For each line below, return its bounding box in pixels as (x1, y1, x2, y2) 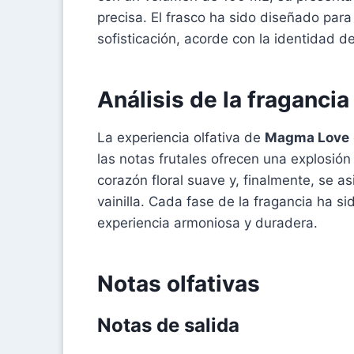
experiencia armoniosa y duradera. (97, 214, 318, 231)
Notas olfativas (97, 269, 260, 297)
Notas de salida (97, 313, 239, 337)
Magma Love (265, 129, 349, 145)
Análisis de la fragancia (97, 85, 349, 113)
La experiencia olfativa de (97, 129, 265, 145)
